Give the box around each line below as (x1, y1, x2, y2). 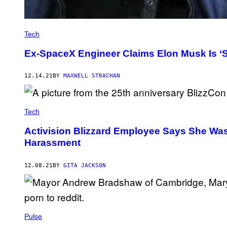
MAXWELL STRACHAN (63, 72, 120, 80)
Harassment (24, 137, 81, 148)
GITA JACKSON (63, 162, 106, 169)
